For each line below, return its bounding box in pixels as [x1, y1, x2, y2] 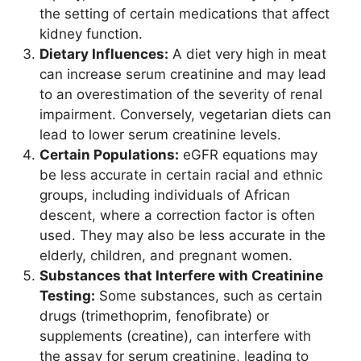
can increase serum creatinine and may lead [39, 66, 326, 83]
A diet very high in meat [168, 46, 326, 63]
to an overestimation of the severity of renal [39, 86, 322, 103]
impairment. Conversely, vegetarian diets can [39, 106, 331, 123]
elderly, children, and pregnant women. [39, 247, 293, 264]
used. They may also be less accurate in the [39, 227, 326, 244]
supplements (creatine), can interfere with [39, 328, 311, 345]
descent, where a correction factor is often [39, 207, 315, 224]
